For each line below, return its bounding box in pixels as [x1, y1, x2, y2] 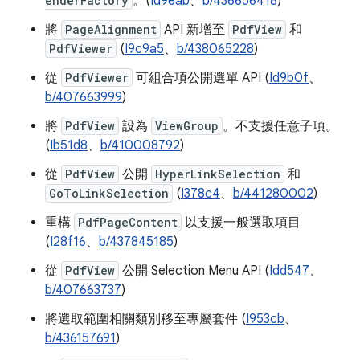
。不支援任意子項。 [223, 118, 338, 134]
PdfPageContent [78, 215, 178, 230]
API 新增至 [161, 22, 228, 38]
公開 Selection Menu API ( [119, 263, 269, 279]
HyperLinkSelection [155, 166, 280, 182]
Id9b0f [269, 70, 309, 86]
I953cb [246, 311, 284, 327]
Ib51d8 [50, 137, 88, 153]
